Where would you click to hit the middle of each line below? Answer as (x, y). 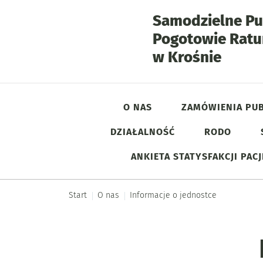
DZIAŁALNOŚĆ (142, 132)
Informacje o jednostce (173, 195)
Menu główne (125, 143)
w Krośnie (187, 57)
